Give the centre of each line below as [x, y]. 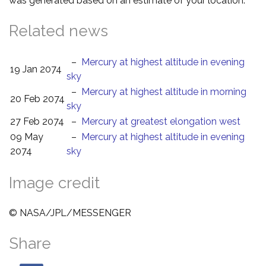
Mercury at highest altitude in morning [164, 91]
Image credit [54, 183]
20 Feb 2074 [37, 99]
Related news [58, 31]
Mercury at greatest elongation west [161, 121]
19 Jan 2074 [36, 69]
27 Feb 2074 [37, 121]
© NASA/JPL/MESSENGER [70, 213]
